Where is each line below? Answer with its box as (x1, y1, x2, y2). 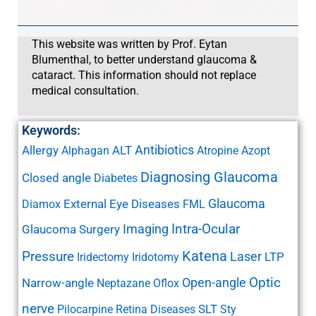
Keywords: (22, 123, 81, 138)
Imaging (123, 221, 169, 237)
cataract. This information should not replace (32, 68, 257, 83)
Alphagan (61, 144, 110, 158)
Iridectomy (77, 250, 130, 265)
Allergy (22, 143, 59, 158)
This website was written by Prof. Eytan (32, 37, 228, 51)
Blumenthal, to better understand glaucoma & (32, 53, 257, 67)
